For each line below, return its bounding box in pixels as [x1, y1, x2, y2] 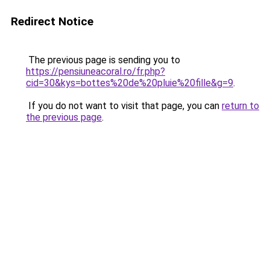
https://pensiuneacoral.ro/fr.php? [26, 66, 165, 77]
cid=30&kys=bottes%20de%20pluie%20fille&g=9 [26, 77, 233, 89]
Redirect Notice [11, 14, 93, 28]
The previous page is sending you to [26, 54, 180, 66]
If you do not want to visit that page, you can [26, 100, 222, 111]
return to [222, 100, 259, 111]
